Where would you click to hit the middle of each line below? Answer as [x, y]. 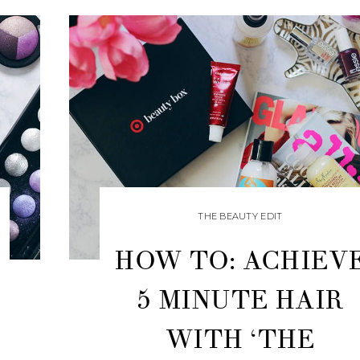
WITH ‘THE [240, 340]
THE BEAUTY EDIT [240, 217]
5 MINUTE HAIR [240, 301]
